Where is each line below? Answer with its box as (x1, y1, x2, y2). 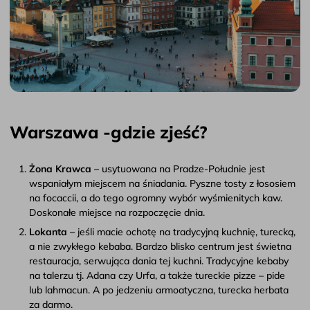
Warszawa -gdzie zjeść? (10, 121, 208, 143)
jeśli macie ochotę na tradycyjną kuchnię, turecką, (75, 226, 295, 239)
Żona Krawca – (29, 163, 102, 176)
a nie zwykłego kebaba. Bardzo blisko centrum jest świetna (29, 240, 291, 253)
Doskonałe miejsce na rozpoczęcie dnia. (29, 206, 205, 219)
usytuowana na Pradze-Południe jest (102, 163, 265, 176)
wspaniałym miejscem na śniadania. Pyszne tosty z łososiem (29, 177, 295, 190)
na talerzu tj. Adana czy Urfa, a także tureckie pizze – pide (29, 269, 285, 282)
